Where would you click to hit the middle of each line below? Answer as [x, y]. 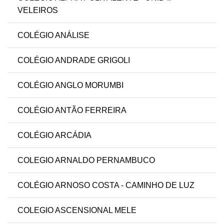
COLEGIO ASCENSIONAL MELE [77, 210]
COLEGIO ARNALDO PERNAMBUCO [86, 160]
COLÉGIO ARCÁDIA [54, 135]
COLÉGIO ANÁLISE [53, 35]
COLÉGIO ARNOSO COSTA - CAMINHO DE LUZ [106, 185]
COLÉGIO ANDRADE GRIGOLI [74, 60]
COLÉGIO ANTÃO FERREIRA [72, 110]
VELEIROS [38, 10]
